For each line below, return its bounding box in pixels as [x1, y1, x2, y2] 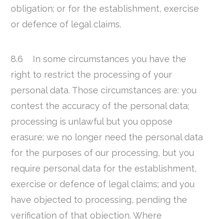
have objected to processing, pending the [11, 194, 188, 205]
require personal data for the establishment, [11, 163, 197, 174]
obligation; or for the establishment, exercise [11, 3, 199, 14]
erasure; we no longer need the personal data [11, 131, 203, 142]
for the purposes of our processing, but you [11, 147, 195, 158]
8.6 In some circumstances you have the [11, 53, 187, 64]
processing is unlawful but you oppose [11, 116, 173, 127]
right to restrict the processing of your [11, 69, 173, 80]
